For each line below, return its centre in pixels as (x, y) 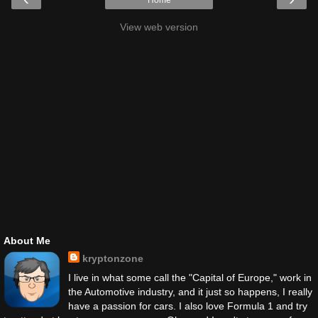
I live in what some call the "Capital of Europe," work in (190, 278)
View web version (159, 27)
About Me (27, 241)
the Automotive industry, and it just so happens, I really (190, 292)
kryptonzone (113, 259)
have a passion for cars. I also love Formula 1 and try (187, 306)
